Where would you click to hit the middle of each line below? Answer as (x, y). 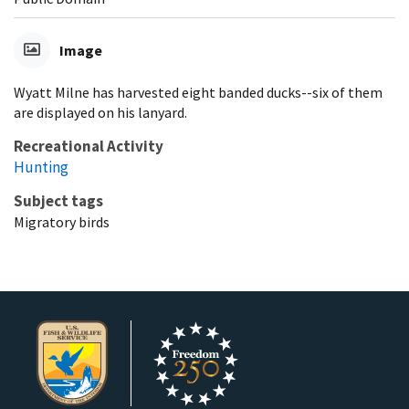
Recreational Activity (89, 146)
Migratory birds (62, 221)
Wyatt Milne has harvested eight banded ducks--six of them (198, 92)
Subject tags (58, 200)
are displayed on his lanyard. (100, 112)
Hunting (41, 167)
